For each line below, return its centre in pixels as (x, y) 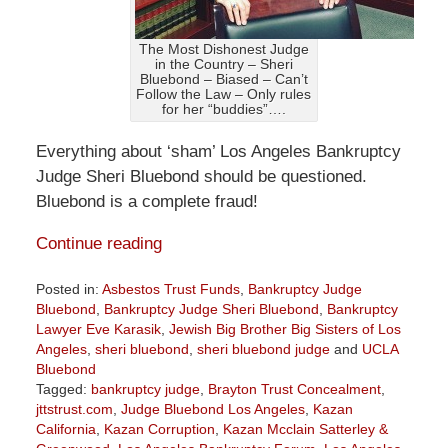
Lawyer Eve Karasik (98, 329)
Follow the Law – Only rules (224, 94)
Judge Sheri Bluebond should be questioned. (201, 176)
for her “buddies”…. (223, 109)
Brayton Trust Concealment (294, 389)
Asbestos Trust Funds (170, 289)
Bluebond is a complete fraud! (146, 201)
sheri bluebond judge (263, 349)
